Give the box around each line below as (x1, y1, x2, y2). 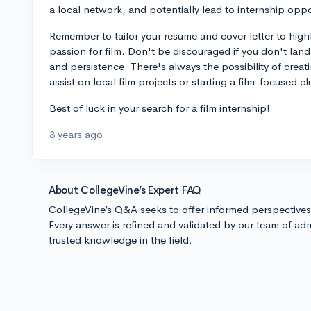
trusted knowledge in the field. (49, 233, 192, 246)
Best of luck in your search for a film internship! (49, 101, 270, 115)
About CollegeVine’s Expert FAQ (49, 183, 201, 196)
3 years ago (49, 128, 103, 141)
